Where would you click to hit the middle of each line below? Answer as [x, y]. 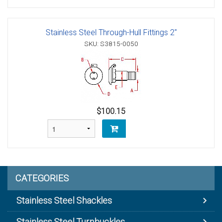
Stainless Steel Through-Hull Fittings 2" [111, 33]
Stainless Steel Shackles [64, 201]
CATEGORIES [42, 178]
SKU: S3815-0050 [111, 44]
